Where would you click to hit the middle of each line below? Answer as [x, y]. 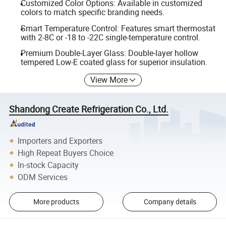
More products [56, 202]
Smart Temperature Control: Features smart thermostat [118, 28]
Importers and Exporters [60, 140]
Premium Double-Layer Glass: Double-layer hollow [109, 53]
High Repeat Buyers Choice [66, 153]
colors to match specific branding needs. [92, 12]
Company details [170, 202]
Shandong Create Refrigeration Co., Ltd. [89, 109]
